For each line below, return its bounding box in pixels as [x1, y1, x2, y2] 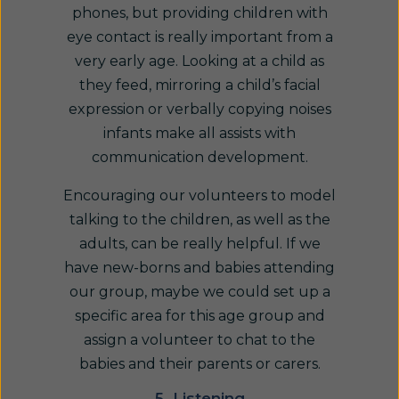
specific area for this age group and [74, 307, 325, 324]
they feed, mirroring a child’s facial [78, 77, 321, 94]
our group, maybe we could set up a [69, 283, 330, 300]
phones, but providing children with [71, 4, 328, 21]
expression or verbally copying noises [68, 101, 331, 118]
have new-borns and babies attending [64, 259, 335, 276]
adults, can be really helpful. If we [78, 235, 321, 252]
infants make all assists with [103, 125, 296, 142]
